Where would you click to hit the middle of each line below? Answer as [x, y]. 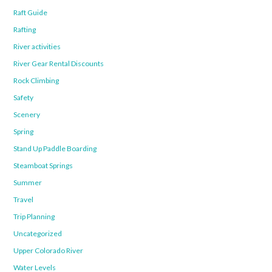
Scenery [27, 115]
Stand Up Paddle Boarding [55, 149]
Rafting [25, 30]
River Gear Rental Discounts [59, 64]
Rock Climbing [36, 81]
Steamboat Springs [43, 166]
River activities [37, 47]
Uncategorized [38, 234]
